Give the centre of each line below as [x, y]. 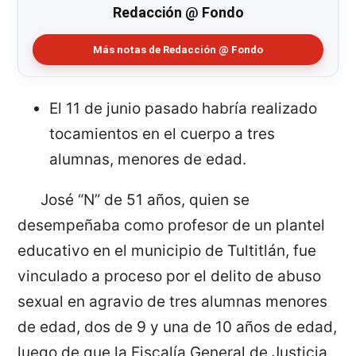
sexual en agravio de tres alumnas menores [173, 302]
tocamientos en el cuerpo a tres [163, 134]
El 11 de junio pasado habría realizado [184, 109]
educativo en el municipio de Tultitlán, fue [167, 251]
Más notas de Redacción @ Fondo [178, 50]
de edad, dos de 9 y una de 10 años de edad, [178, 327]
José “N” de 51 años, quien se [145, 200]
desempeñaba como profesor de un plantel [172, 226]
